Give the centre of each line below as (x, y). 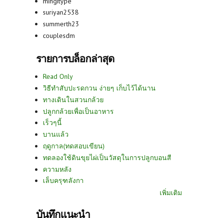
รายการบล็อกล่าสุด (75, 59)
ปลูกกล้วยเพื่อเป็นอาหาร (78, 111)
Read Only (58, 77)
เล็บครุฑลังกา (63, 181)
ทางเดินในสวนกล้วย (73, 100)
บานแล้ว (56, 135)
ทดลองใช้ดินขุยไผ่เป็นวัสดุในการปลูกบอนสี (107, 157)
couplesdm (59, 35)
